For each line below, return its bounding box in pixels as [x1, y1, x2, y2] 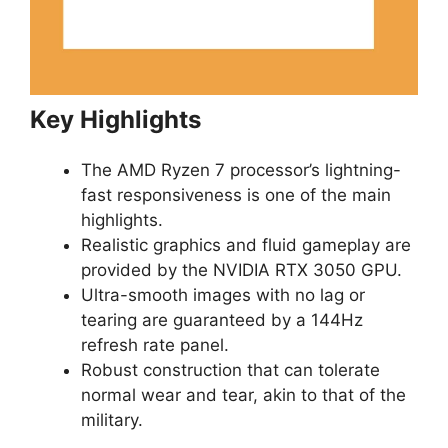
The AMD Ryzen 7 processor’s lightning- [81, 160, 401, 181]
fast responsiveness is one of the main [81, 185, 391, 206]
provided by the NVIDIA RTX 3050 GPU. [81, 260, 402, 281]
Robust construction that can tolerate [81, 360, 380, 381]
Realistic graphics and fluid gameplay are [81, 235, 411, 256]
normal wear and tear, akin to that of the [81, 385, 406, 406]
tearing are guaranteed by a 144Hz [81, 310, 363, 331]
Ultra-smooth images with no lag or [81, 285, 365, 306]
